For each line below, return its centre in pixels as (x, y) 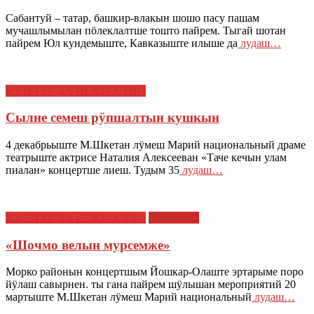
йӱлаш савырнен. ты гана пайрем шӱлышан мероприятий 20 (151, 285)
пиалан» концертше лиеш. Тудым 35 (93, 170)
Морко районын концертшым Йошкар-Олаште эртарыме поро (155, 272)
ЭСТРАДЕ (174, 218)
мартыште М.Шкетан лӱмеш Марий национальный (129, 297)
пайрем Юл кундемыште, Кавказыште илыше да (122, 43)
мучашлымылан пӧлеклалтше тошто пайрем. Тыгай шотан (146, 30)
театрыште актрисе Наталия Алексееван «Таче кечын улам (146, 158)
